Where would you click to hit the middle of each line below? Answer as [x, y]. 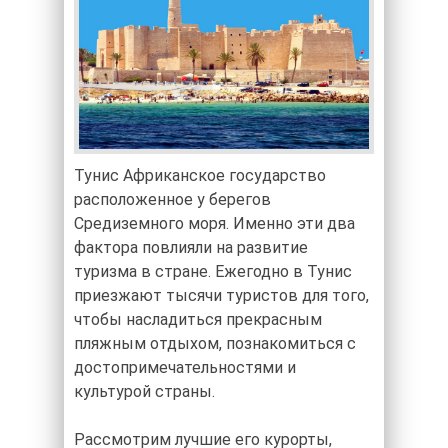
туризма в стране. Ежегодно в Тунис [213, 272]
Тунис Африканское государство [200, 176]
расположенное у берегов [172, 200]
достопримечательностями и [185, 368]
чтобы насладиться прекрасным [198, 320]
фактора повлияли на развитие [191, 248]
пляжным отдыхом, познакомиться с [215, 344]
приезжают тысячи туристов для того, [221, 296]
